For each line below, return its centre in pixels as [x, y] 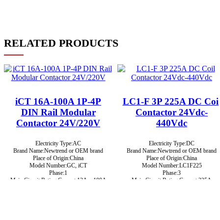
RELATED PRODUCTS [61, 43]
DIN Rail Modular [58, 112]
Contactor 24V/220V [58, 123]
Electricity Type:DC [172, 144]
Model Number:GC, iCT [58, 166]
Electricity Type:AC [58, 144]
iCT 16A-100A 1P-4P [58, 101]
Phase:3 [172, 173]
